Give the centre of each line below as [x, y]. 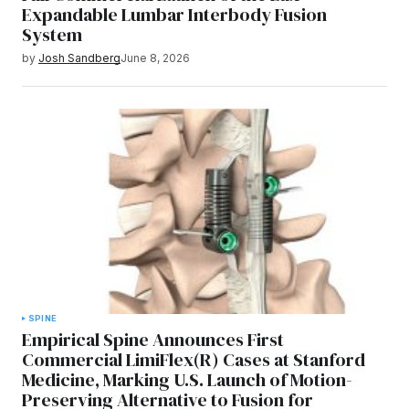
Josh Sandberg [79, 58]
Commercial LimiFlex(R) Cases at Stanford [194, 360]
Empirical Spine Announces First [153, 340]
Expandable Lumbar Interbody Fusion [174, 15]
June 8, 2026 [155, 58]
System [52, 35]
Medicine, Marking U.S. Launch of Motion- [187, 380]
